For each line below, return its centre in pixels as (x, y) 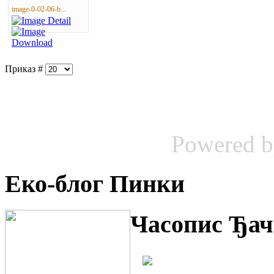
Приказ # (25, 69)
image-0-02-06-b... (39, 9)
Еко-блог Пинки (95, 184)
